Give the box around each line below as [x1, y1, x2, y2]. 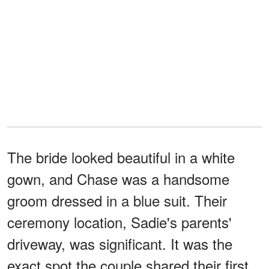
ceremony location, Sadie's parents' [7, 211, 232, 232]
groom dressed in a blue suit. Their [7, 189, 227, 211]
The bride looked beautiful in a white [7, 146, 235, 168]
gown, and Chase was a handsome [7, 168, 229, 189]
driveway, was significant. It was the [7, 232, 232, 254]
